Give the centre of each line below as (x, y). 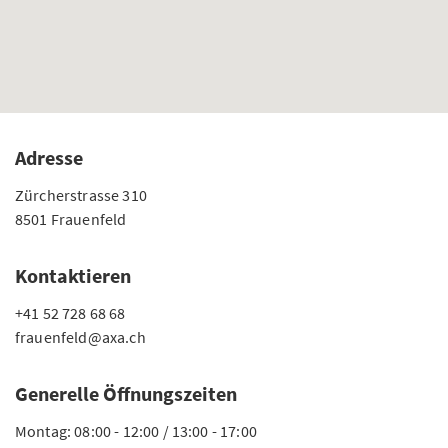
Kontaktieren (73, 275)
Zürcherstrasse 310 (81, 195)
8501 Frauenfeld (71, 219)
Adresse (49, 157)
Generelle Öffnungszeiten (126, 393)
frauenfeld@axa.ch (80, 337)
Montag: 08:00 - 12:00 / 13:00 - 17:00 (136, 431)
